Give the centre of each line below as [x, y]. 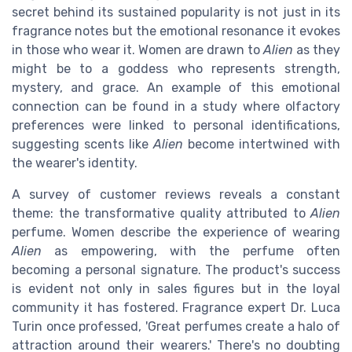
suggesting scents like [82, 145]
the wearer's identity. [75, 163]
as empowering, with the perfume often [191, 251]
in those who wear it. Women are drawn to [137, 50]
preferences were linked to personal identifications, [176, 126]
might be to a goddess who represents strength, [176, 69]
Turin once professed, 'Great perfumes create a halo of [176, 327]
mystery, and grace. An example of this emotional [176, 88]
